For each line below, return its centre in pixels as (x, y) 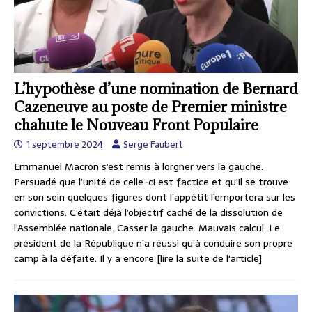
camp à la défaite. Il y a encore (85, 259)
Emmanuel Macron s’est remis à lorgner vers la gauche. (139, 167)
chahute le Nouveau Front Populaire (136, 125)
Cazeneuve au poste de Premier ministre (150, 107)
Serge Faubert (153, 145)
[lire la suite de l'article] (209, 259)
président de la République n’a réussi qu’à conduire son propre (153, 243)
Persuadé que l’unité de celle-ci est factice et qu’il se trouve (151, 182)
